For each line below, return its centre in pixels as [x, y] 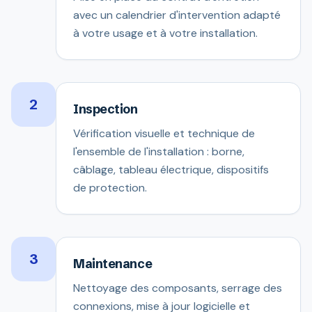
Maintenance [113, 264]
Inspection [106, 109]
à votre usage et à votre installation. [165, 33]
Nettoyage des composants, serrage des [178, 288]
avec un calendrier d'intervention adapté [177, 15]
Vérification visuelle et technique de [164, 133]
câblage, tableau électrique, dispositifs [171, 170]
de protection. [110, 188]
